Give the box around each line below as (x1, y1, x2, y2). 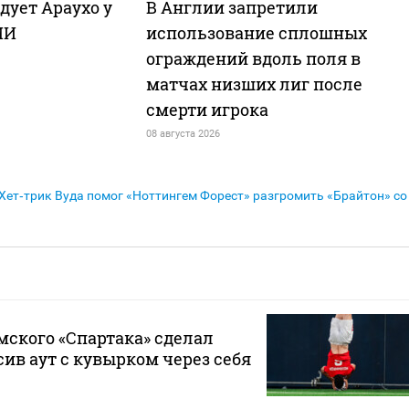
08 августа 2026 (145, 128, 220, 141)
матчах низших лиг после (145, 73, 362, 96)
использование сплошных (145, 22, 367, 45)
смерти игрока (145, 99, 268, 121)
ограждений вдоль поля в (145, 47, 361, 70)
